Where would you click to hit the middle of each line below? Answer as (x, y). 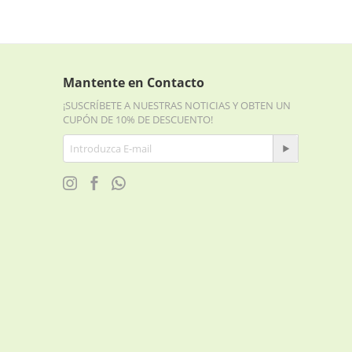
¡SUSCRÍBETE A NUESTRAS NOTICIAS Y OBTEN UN (177, 105)
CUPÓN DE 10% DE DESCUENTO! (138, 119)
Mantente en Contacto (134, 82)
